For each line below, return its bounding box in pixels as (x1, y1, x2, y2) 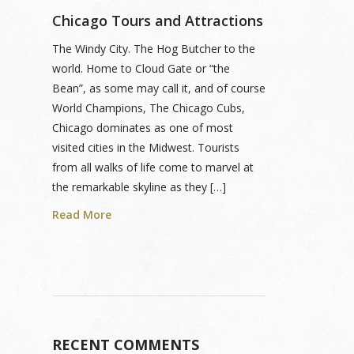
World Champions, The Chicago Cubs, (52, 100, 245, 115)
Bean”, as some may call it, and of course (52, 81, 265, 96)
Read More (52, 207, 111, 222)
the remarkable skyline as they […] (52, 179, 226, 194)
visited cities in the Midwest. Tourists (52, 140, 239, 155)
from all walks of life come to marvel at (52, 160, 254, 175)
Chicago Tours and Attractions (52, 11, 263, 30)
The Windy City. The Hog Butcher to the (52, 41, 255, 56)
